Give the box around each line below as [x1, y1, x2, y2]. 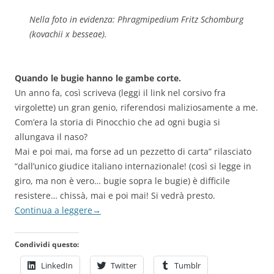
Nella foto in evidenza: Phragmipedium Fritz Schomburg [29, 13, 243, 26]
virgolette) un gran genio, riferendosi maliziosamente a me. [15, 102, 258, 114]
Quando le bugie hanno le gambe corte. [15, 72, 181, 84]
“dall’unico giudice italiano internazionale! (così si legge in [15, 160, 251, 172]
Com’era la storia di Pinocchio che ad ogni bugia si [15, 116, 220, 128]
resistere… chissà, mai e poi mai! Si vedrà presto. [15, 190, 215, 202]
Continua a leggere [15, 204, 92, 217]
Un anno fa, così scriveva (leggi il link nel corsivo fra [15, 87, 226, 99]
